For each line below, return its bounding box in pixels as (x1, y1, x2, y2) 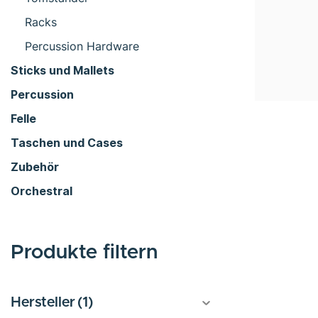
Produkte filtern (11, 242, 158, 263)
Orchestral (11, 183, 72, 198)
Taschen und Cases (11, 135, 123, 150)
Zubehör (11, 159, 59, 174)
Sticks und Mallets (11, 62, 114, 77)
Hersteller (11, 295, 75, 309)
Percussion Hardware (25, 38, 139, 53)
